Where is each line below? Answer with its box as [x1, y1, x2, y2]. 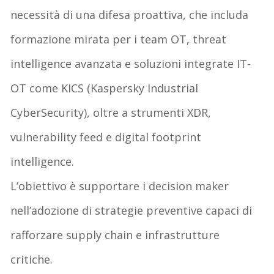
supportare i [79, 178, 149, 193]
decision [149, 178, 193, 193]
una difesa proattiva [76, 7, 183, 22]
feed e [76, 129, 116, 144]
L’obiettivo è [10, 178, 80, 193]
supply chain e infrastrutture [66, 227, 220, 242]
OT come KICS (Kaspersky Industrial [10, 80, 199, 95]
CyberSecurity [10, 105, 84, 120]
